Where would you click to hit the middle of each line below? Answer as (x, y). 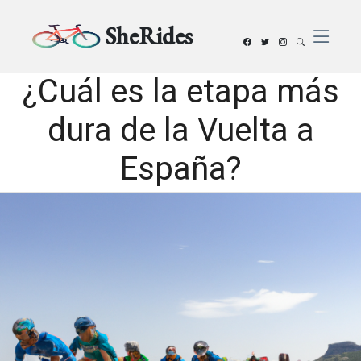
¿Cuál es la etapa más (180, 91)
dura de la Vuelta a (180, 130)
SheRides (149, 36)
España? (180, 169)
